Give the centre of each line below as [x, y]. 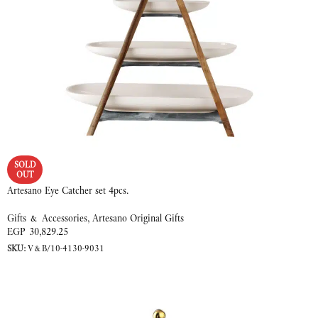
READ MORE [42, 267]
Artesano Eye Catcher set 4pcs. [68, 190]
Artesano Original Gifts [138, 218]
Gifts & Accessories [47, 218]
